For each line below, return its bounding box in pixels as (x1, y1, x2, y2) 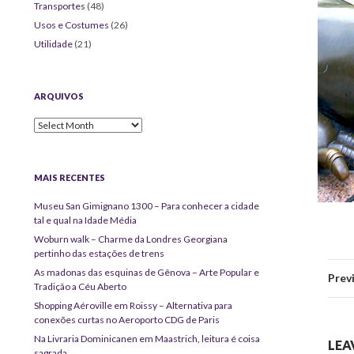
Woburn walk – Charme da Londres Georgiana (34, 232, 228, 245)
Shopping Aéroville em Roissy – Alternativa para (34, 299, 233, 311)
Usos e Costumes (34, 18, 110, 31)
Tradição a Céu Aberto (34, 280, 127, 292)
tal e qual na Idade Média (34, 213, 137, 226)
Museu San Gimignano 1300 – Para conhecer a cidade (34, 199, 260, 212)
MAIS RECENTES (34, 171, 106, 183)
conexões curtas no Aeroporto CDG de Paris (34, 313, 220, 326)
